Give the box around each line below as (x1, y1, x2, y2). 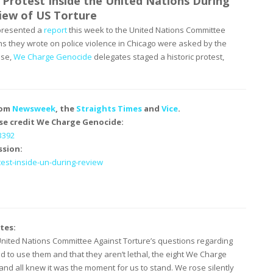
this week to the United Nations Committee (67, 24, 225, 36)
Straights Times (76, 103, 142, 115)
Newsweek (12, 103, 55, 115)
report (44, 24, 67, 36)
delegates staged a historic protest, (92, 51, 224, 63)
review (78, 157, 103, 168)
